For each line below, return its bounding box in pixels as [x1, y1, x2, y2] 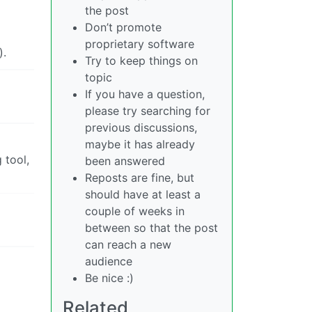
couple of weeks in [85, 204, 185, 218]
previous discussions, [85, 120, 197, 134]
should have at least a [85, 187, 201, 201]
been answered [85, 154, 165, 168]
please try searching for [85, 104, 210, 118]
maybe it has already [85, 137, 195, 151]
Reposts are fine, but [85, 171, 194, 185]
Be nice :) [85, 271, 134, 285]
